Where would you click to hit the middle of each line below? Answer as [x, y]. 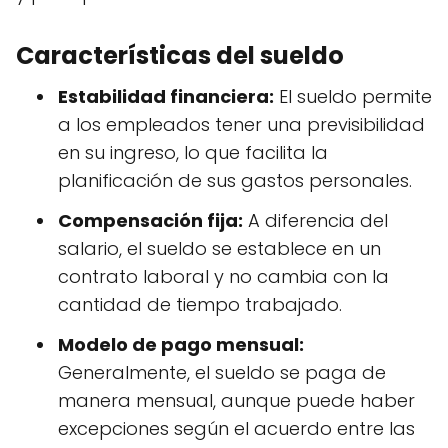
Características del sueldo [180, 56]
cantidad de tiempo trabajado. [200, 305]
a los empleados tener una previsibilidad [241, 125]
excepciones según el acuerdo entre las [236, 429]
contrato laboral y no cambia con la [223, 277]
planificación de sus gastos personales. [235, 181]
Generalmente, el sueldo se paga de [222, 373]
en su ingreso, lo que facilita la [193, 153]
